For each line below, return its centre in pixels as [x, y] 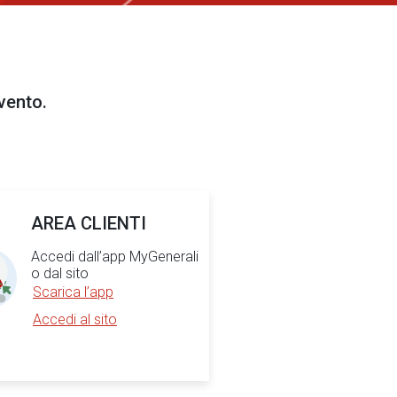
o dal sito [60, 273]
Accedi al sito [75, 319]
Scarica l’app [73, 292]
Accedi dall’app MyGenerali [115, 257]
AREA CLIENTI [89, 223]
